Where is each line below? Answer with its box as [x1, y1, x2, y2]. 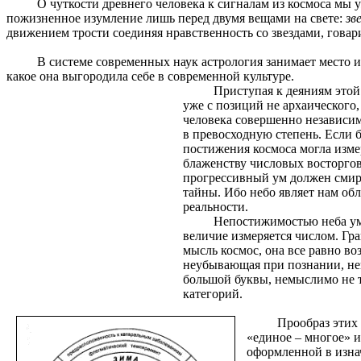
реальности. [183, 200, 248, 214]
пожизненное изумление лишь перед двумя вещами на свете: [6, 11, 346, 25]
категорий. [183, 287, 243, 301]
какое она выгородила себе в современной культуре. [6, 69, 294, 83]
